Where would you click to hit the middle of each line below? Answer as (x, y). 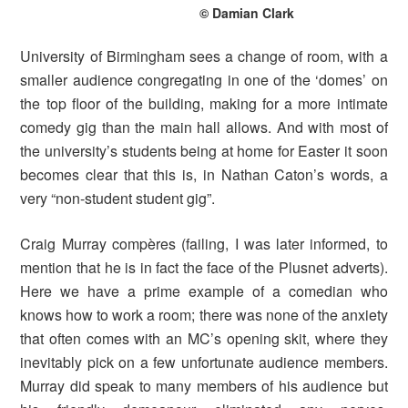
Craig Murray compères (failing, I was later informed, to (204, 244)
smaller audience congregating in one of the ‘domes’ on (204, 80)
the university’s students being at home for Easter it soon (204, 151)
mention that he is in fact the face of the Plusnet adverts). (204, 268)
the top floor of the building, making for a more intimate (204, 104)
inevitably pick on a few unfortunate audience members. (204, 362)
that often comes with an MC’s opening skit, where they (204, 339)
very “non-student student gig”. (118, 199)
